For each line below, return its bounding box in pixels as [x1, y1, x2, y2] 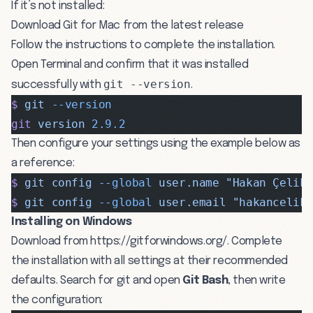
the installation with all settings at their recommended [11, 254, 289, 267]
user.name [152, 175, 219, 189]
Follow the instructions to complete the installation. [11, 38, 275, 51]
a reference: [11, 156, 75, 169]
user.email [152, 195, 226, 209]
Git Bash [182, 274, 228, 286]
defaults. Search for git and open [11, 274, 183, 286]
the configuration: [11, 293, 103, 306]
